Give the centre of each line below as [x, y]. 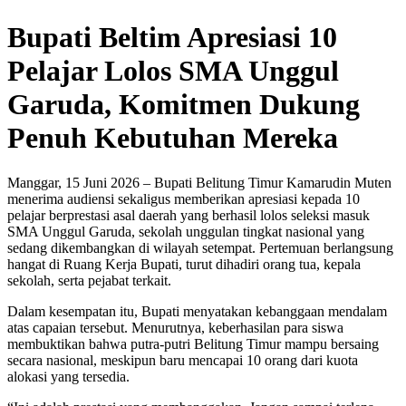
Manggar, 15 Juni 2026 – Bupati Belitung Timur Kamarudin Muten [199, 182]
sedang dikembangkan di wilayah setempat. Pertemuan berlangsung [200, 247]
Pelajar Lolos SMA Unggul [173, 71]
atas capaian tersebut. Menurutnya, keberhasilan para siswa [175, 327]
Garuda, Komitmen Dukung [184, 105]
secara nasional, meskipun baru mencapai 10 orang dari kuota [183, 360]
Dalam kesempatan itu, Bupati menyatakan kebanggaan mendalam [197, 311]
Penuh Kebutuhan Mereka [173, 138]
